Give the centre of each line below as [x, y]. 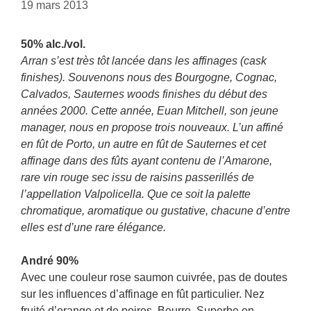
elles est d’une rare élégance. [93, 227]
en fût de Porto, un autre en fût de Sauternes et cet [143, 144]
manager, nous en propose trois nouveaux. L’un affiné [152, 127]
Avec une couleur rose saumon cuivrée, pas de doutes [154, 277]
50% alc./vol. [53, 44]
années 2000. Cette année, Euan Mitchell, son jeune [150, 111]
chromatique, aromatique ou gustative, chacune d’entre [155, 211]
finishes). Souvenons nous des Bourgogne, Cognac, [149, 77]
